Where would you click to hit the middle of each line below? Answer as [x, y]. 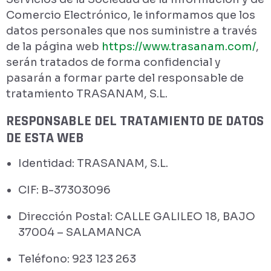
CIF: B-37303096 [64, 190]
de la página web [54, 47]
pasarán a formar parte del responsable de [125, 78]
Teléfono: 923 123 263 [77, 259]
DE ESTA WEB [45, 138]
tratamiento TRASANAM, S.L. [87, 94]
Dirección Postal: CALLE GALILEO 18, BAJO [137, 217]
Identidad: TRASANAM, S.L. [93, 163]
